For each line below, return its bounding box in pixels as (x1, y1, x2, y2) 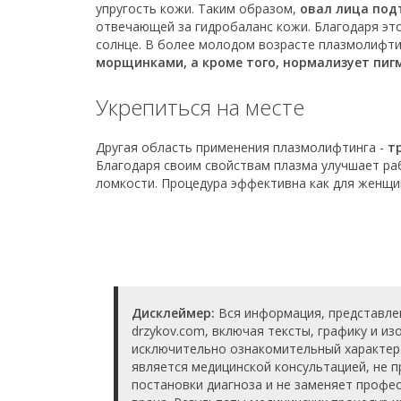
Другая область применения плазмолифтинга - (96, 139, 388, 156)
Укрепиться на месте (96, 92, 304, 122)
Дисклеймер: (132, 304, 215, 321)
